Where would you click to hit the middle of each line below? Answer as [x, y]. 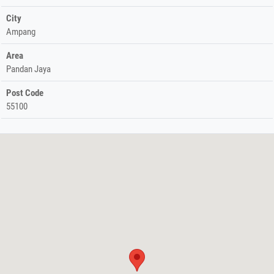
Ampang [21, 31]
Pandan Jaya [28, 69]
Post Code [25, 93]
